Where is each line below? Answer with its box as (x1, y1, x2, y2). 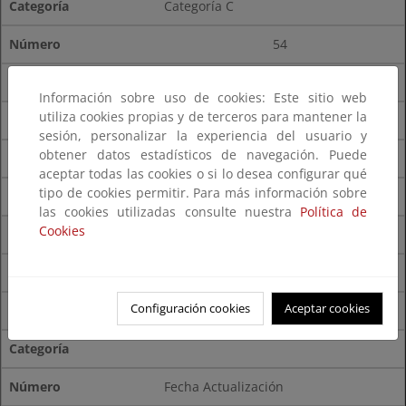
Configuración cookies (130, 300, 250, 316)
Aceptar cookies (285, 300, 370, 316)
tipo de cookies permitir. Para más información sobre (39, 184, 367, 201)
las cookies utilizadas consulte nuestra (39, 203, 300, 220)
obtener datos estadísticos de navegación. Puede (39, 146, 367, 163)
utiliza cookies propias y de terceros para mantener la (39, 108, 367, 125)
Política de (299, 203, 368, 220)
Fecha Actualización (164, 378, 285, 395)
